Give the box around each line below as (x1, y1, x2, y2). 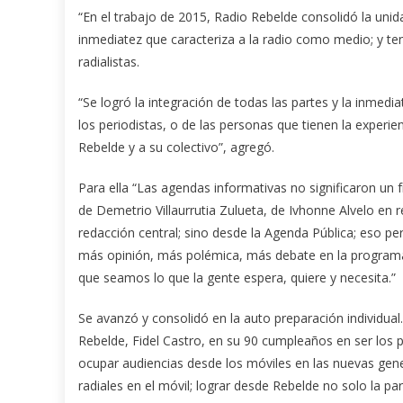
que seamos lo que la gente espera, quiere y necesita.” (78, 269, 396, 287)
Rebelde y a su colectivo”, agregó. (78, 139, 274, 157)
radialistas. (78, 53, 139, 71)
